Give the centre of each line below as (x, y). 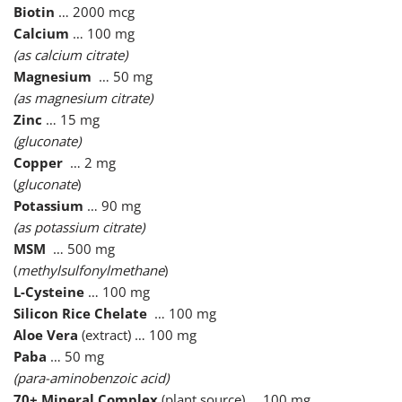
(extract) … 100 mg (137, 335)
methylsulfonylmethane (91, 271)
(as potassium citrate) (79, 227)
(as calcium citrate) (72, 55)
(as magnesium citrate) (83, 98)
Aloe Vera (46, 335)
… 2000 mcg (95, 12)
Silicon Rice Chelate (80, 314)
